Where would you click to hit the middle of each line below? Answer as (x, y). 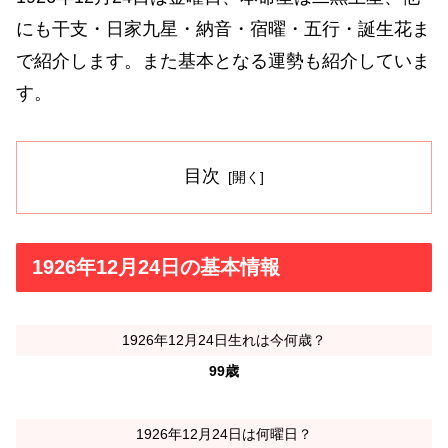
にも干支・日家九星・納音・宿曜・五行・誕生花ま (223, 28)
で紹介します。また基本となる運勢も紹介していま (223, 60)
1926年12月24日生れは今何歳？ (224, 339)
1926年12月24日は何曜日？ (224, 433)
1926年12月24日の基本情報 (156, 267)
